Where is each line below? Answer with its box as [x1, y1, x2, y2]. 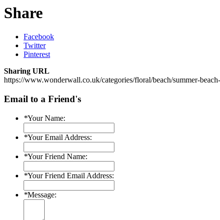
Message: [27, 190, 56, 199]
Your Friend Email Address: [27, 171, 114, 180]
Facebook [24, 32, 54, 41]
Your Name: [27, 113, 65, 122]
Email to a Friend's [4, 94, 81, 105]
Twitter [24, 41, 46, 50]
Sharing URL [4, 67, 50, 76]
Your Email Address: [27, 133, 92, 141]
